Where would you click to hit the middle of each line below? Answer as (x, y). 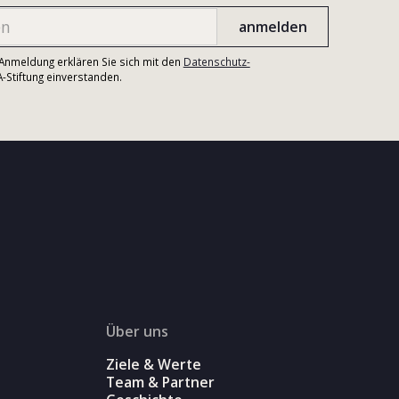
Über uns (138, 331)
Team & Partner (161, 383)
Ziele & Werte (154, 365)
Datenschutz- (216, 62)
